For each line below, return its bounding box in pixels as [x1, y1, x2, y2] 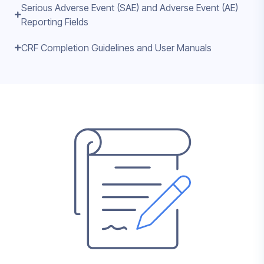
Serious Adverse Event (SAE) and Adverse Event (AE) [21, 1, 238, 14]
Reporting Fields [21, 15, 88, 28]
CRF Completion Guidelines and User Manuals [21, 41, 212, 54]
